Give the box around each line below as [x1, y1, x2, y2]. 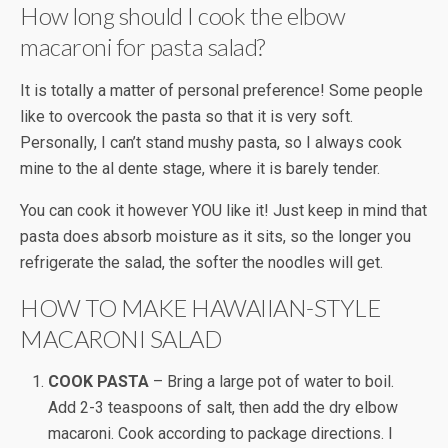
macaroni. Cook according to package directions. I [48, 424, 394, 444]
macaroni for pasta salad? [20, 32, 266, 62]
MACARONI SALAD [20, 324, 222, 354]
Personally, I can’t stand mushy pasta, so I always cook [20, 133, 402, 153]
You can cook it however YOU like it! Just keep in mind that [20, 201, 427, 221]
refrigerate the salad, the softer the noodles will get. [20, 253, 383, 273]
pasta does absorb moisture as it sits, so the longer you [20, 227, 411, 247]
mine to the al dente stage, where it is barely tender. [20, 159, 380, 179]
